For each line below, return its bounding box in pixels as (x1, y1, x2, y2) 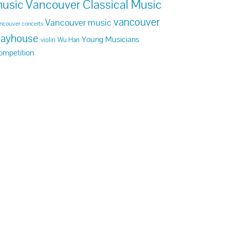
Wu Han (57, 35, 80, 44)
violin (41, 35, 56, 44)
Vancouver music (45, 16, 112, 28)
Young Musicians (82, 34, 140, 45)
